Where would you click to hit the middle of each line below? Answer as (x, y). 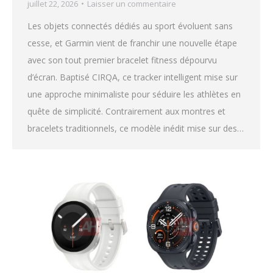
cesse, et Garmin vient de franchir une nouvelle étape (132, 43)
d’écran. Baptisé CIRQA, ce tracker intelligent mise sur (133, 77)
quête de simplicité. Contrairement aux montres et (126, 111)
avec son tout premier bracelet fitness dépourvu (122, 60)
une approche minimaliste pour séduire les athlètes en (134, 94)
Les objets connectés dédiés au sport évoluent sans (130, 26)
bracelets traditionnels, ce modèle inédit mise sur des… (136, 128)
